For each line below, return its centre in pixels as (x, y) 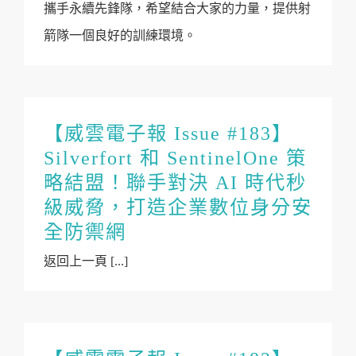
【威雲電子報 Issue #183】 (168, 133)
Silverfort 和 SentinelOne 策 (175, 158)
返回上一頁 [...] (86, 261)
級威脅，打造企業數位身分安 (178, 207)
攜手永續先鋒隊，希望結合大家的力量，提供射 (177, 8)
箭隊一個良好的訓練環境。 (120, 35)
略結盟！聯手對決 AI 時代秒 (175, 182)
